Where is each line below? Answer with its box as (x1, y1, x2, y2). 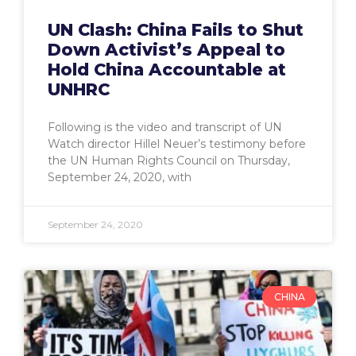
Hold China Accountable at (48, 60, 286, 80)
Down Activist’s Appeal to (48, 40, 285, 60)
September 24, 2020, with (48, 170, 192, 185)
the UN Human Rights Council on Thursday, (48, 153, 290, 168)
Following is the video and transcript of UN (48, 120, 282, 135)
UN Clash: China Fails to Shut (48, 20, 304, 41)
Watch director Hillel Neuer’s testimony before (48, 137, 306, 152)
